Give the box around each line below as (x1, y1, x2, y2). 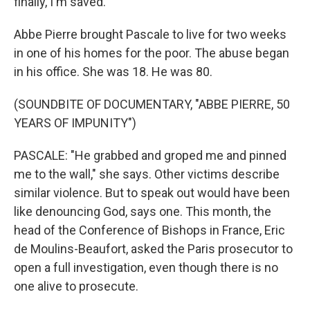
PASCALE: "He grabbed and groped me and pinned (14, 148, 286, 163)
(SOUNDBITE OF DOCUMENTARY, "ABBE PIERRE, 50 (14, 97, 290, 111)
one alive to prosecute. (14, 279, 138, 293)
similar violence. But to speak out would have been (14, 185, 290, 200)
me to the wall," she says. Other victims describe (14, 167, 280, 181)
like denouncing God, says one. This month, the (14, 204, 271, 219)
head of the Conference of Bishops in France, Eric (14, 223, 285, 237)
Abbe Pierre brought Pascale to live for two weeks (14, 27, 286, 42)
